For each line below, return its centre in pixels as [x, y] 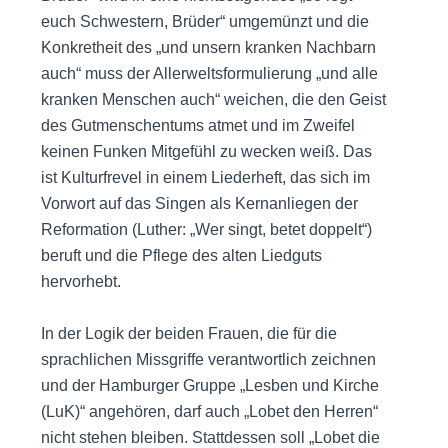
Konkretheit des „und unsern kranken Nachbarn [208, 48]
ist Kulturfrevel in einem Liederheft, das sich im [205, 178]
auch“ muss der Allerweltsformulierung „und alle [209, 74]
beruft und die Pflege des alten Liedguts [181, 256]
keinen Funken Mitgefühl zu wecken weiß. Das [206, 152]
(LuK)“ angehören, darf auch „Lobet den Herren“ [209, 411]
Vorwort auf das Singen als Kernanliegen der [199, 204]
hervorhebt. [80, 282]
